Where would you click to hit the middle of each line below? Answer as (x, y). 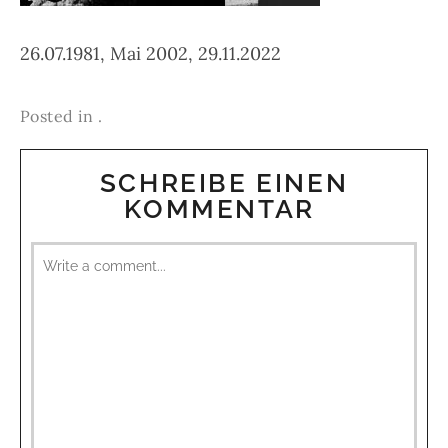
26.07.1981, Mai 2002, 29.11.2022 (150, 53)
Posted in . (61, 116)
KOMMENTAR (224, 209)
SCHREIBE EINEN (224, 183)
